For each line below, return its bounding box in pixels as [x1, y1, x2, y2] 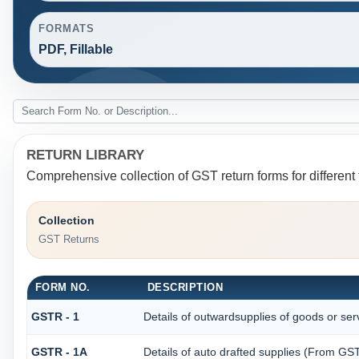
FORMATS [38, 22, 95, 35]
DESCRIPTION [147, 280, 224, 293]
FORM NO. [34, 280, 91, 293]
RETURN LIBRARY [26, 147, 144, 163]
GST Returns [38, 233, 99, 246]
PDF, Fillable [38, 42, 113, 57]
